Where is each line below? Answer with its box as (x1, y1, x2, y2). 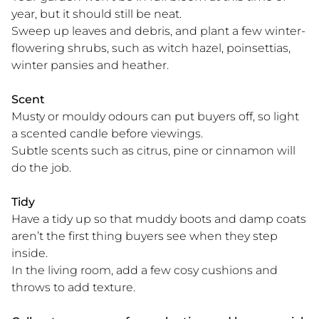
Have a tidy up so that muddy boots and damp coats (11, 211, 306, 226)
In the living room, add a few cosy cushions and (11, 263, 278, 277)
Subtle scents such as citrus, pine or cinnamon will (11, 143, 296, 157)
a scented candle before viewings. (11, 126, 203, 140)
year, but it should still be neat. (11, 6, 182, 21)
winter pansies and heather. (11, 58, 169, 72)
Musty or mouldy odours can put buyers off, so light (11, 109, 299, 123)
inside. (11, 246, 48, 260)
